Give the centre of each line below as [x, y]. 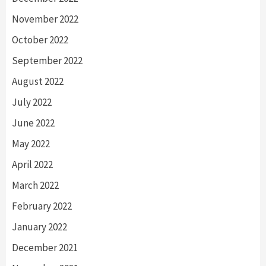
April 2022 [32, 164]
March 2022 [35, 185]
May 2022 [31, 143]
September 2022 [47, 60]
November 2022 [45, 19]
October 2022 [40, 39]
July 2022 [32, 102]
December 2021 [45, 247]
